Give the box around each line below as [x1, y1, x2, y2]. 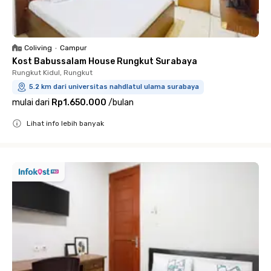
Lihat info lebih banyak [27, 119, 104, 128]
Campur [60, 43, 87, 52]
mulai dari [12, 97, 50, 108]
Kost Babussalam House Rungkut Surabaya [12, 56, 197, 67]
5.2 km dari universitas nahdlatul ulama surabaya [29, 82, 199, 91]
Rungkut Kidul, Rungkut [12, 68, 93, 77]
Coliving [24, 43, 52, 52]
